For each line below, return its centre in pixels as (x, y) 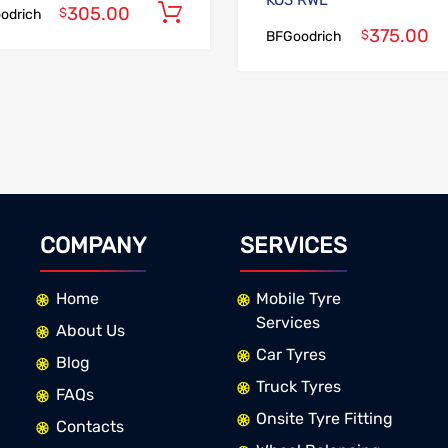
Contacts (89, 426)
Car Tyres (290, 354)
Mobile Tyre (298, 298)
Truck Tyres (298, 386)
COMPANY (92, 246)
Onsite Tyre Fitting (324, 418)
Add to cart (264, 13)
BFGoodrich (303, 37)
